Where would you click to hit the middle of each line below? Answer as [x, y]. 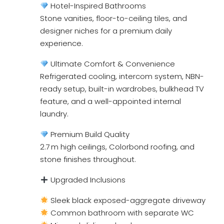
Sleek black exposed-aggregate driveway [127, 200]
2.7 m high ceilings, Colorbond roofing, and [117, 147]
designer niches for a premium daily [106, 31]
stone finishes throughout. [88, 159]
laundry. [54, 114]
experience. [61, 43]
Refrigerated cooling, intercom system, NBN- [122, 76]
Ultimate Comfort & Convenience [112, 64]
